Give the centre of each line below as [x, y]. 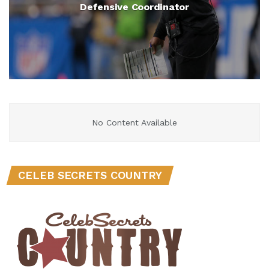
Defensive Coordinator [134, 7]
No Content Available [134, 122]
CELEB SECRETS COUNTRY [90, 175]
